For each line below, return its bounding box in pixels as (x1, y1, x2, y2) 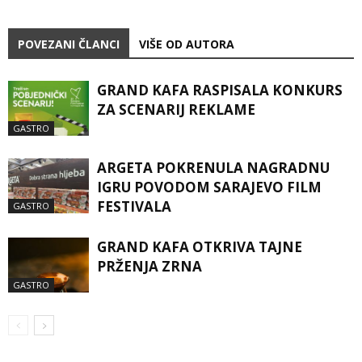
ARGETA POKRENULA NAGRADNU (97, 158, 330, 177)
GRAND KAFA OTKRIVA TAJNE (97, 237, 302, 256)
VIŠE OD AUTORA (139, 36, 234, 52)
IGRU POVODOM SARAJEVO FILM (97, 177, 322, 196)
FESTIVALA (97, 196, 171, 216)
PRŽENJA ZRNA (97, 256, 202, 276)
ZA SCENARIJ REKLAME (97, 99, 255, 119)
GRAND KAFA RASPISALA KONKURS (97, 80, 343, 99)
